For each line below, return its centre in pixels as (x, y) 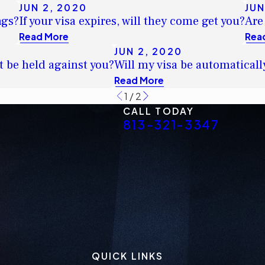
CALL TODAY (159, 111)
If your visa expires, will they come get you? (132, 21)
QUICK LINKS (127, 256)
